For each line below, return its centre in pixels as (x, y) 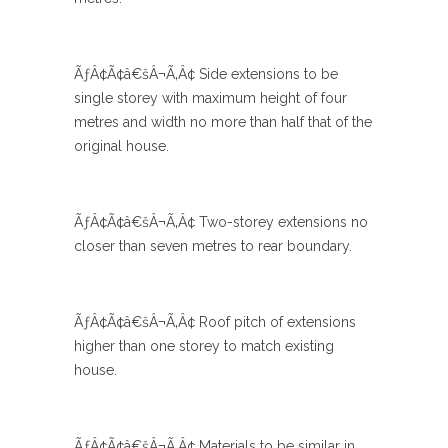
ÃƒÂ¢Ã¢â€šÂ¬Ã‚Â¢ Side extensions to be (206, 74)
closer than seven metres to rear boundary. (213, 246)
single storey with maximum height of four (210, 98)
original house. (121, 146)
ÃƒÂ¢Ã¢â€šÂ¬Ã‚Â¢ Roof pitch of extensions (215, 322)
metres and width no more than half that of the (223, 122)
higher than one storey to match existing (204, 346)
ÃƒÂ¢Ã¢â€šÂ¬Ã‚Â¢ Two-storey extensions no (221, 222)
